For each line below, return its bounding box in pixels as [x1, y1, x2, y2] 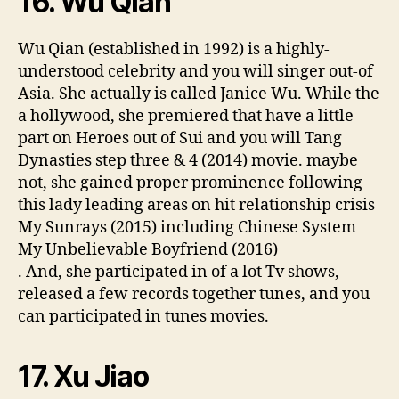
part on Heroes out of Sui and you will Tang [18, 127, 342, 149]
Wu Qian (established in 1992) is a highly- [18, 38, 330, 60]
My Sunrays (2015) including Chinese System [18, 216, 356, 238]
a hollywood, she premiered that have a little [18, 105, 354, 126]
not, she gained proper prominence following [18, 172, 362, 193]
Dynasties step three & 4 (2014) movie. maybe [18, 150, 358, 171]
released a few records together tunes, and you [18, 283, 370, 305]
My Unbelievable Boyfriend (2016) [18, 239, 278, 260]
